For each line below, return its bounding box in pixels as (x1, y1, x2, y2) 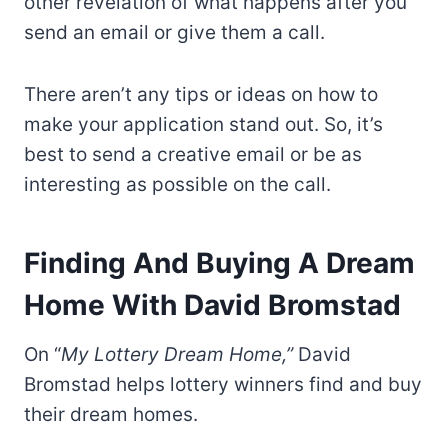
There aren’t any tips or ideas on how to (24, 82, 378, 106)
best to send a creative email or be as (24, 142, 362, 166)
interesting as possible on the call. (24, 172, 331, 196)
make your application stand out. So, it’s (24, 112, 383, 136)
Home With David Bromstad (24, 287, 401, 322)
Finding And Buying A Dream (24, 245, 415, 280)
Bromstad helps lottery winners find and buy (24, 372, 422, 396)
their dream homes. (24, 402, 198, 426)
